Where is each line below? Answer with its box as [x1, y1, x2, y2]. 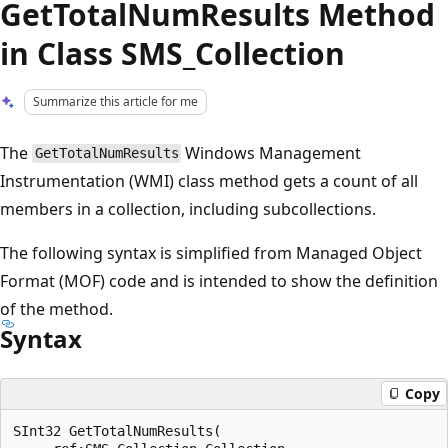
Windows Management [181, 141, 362, 164]
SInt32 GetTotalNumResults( [13, 422, 221, 439]
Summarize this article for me [33, 93, 199, 110]
